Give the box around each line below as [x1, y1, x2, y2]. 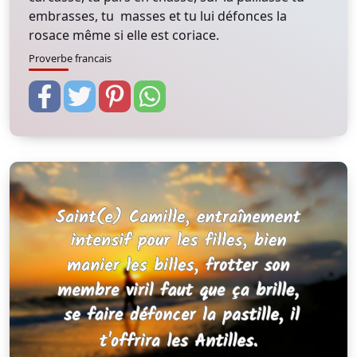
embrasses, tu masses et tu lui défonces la [29, 7, 287, 25]
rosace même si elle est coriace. [29, 26, 219, 44]
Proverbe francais [29, 51, 112, 65]
